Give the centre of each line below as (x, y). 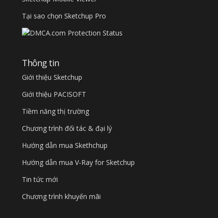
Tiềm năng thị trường (55, 111)
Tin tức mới (40, 179)
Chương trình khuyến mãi (61, 196)
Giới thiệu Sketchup (52, 77)
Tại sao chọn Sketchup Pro (64, 16)
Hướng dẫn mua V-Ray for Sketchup (78, 162)
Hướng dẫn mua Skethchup (64, 145)
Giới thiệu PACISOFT (54, 94)
